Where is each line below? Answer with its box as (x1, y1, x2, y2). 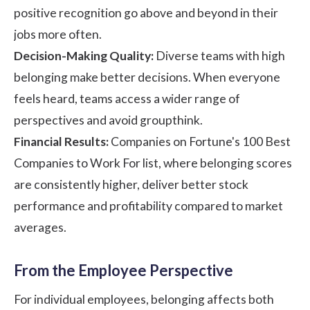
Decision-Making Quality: (14, 48, 154, 63)
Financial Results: (14, 134, 109, 149)
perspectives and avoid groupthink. (14, 112, 203, 127)
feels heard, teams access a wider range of (14, 91, 240, 106)
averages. (14, 219, 66, 235)
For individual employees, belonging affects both (14, 291, 274, 307)
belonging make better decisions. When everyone (14, 69, 280, 84)
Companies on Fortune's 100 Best (109, 134, 291, 149)
